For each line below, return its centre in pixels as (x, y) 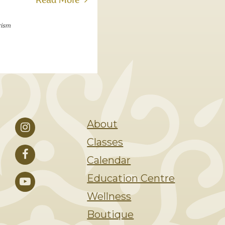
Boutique (110, 215)
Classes (105, 142)
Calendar (109, 160)
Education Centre (131, 179)
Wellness (109, 197)
